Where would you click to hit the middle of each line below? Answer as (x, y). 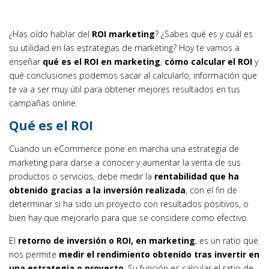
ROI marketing (123, 34)
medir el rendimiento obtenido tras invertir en (159, 254)
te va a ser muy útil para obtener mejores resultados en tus (125, 89)
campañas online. (43, 103)
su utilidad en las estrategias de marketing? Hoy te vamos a (124, 48)
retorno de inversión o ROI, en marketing (107, 240)
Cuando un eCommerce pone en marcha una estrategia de (124, 149)
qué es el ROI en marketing (101, 62)
